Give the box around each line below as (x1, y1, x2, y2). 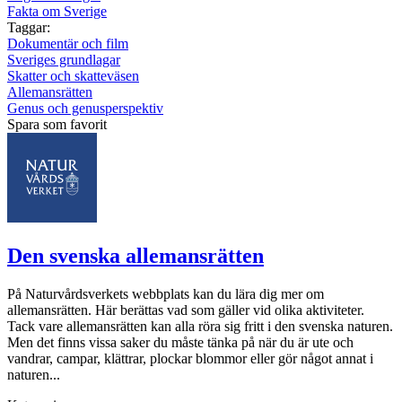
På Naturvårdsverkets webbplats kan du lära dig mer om (7, 286, 324, 302)
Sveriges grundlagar (7, 52, 120, 68)
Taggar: (7, 20, 50, 36)
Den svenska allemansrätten (7, 244, 264, 268)
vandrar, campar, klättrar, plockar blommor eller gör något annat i (7, 351, 373, 367)
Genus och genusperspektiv (7, 100, 163, 117)
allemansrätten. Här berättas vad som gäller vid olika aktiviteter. (7, 302, 364, 319)
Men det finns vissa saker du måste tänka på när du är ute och (7, 335, 354, 351)
